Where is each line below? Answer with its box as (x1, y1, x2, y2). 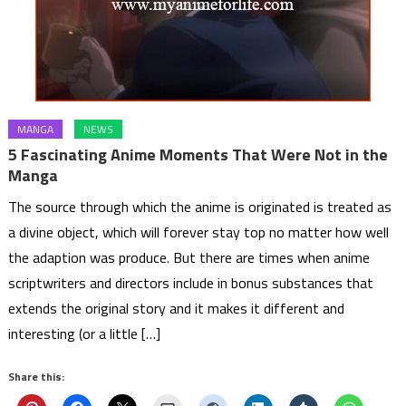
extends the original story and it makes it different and (8, 297, 345, 320)
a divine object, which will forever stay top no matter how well (8, 221, 390, 244)
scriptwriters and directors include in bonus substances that (8, 272, 374, 295)
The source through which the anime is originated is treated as (8, 196, 392, 218)
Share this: (8, 368, 65, 386)
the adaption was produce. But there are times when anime (8, 246, 371, 269)
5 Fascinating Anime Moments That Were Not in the (8, 142, 389, 168)
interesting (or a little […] (8, 323, 161, 345)
